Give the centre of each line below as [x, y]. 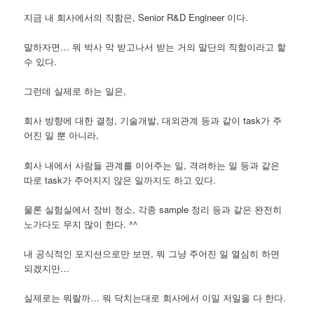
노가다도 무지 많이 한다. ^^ [81, 224]
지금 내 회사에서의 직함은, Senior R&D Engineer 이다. [136, 18]
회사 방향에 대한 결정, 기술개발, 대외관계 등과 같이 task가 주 [153, 121]
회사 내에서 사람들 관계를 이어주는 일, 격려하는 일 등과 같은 [152, 165]
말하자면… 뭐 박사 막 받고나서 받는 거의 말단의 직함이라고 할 [155, 47]
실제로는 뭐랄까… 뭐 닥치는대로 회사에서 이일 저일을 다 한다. [155, 297]
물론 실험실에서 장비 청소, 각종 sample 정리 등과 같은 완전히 [153, 209]
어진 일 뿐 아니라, [62, 135]
